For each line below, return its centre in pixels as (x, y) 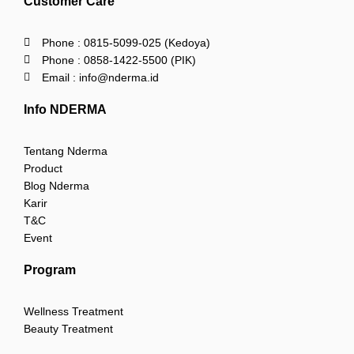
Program (50, 270)
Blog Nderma (56, 186)
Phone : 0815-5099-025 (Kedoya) (126, 43)
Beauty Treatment (68, 329)
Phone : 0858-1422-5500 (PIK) (119, 60)
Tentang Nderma (66, 151)
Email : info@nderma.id (100, 78)
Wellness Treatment (73, 312)
